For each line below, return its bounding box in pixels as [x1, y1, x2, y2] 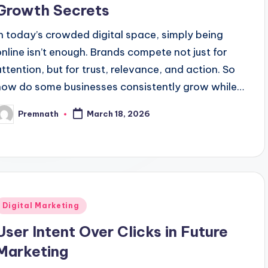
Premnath [18, 109, 59, 119]
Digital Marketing [2, 200, 80, 210]
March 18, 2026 [87, 109, 151, 119]
